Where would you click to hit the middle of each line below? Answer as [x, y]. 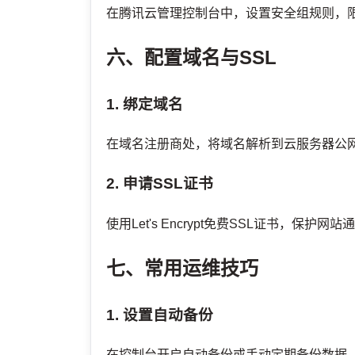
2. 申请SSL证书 [160, 184]
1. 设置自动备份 [160, 315]
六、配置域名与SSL [192, 57]
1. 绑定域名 [145, 104]
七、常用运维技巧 [183, 268]
